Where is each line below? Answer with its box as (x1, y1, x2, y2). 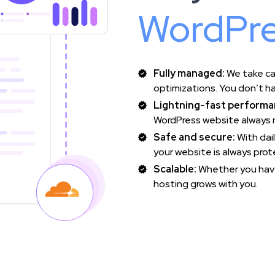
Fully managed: (153, 67, 225, 80)
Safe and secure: (153, 131, 235, 144)
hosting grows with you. (153, 177, 258, 191)
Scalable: (153, 163, 196, 176)
